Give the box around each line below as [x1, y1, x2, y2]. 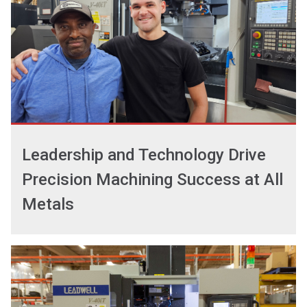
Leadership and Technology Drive [22, 145, 266, 164]
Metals [22, 195, 74, 214]
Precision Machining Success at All [22, 170, 283, 189]
